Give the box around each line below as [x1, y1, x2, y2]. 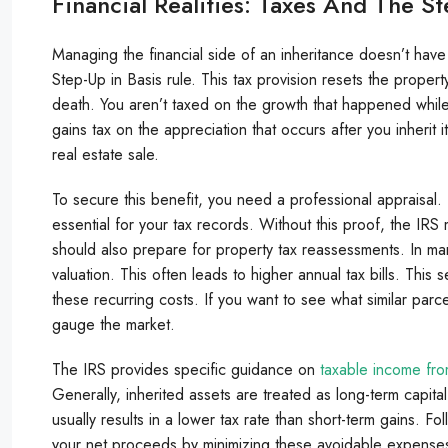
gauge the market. [52, 312, 175, 336]
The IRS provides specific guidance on [52, 357, 320, 381]
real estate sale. [52, 142, 159, 166]
